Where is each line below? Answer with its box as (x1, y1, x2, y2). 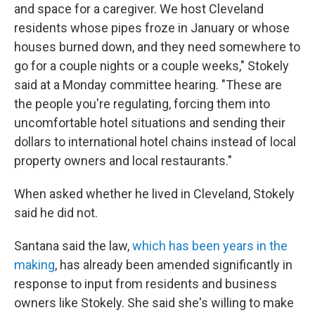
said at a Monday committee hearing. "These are (14, 77, 282, 92)
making (14, 257, 55, 272)
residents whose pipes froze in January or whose (14, 20, 290, 35)
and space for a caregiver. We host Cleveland (14, 1, 264, 16)
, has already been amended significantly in (55, 257, 292, 272)
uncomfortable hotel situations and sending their (14, 115, 285, 130)
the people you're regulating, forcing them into (14, 96, 270, 111)
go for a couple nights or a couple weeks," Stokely (14, 58, 289, 73)
